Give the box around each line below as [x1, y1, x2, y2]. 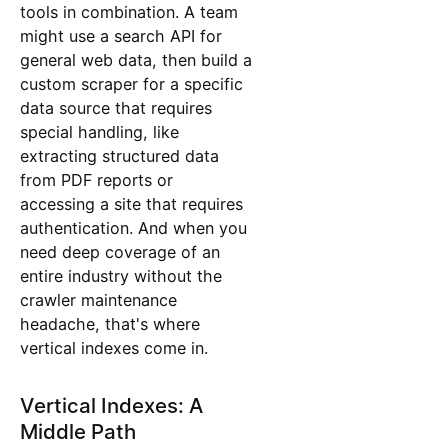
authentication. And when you [19, 217, 247, 238]
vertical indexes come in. [19, 337, 208, 358]
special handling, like [19, 121, 179, 142]
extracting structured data [19, 145, 219, 166]
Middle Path [19, 418, 136, 444]
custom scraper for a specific [19, 73, 243, 94]
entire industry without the [19, 265, 222, 286]
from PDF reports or [19, 169, 173, 190]
